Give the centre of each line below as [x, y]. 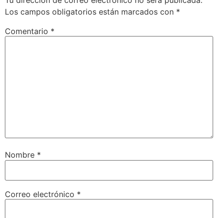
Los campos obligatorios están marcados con [91, 11]
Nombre [21, 155]
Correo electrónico [41, 194]
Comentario [28, 31]
